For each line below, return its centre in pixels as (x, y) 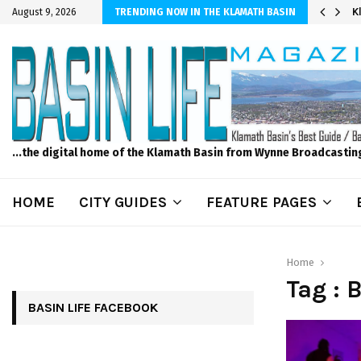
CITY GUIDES (123, 202)
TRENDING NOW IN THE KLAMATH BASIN (205, 12)
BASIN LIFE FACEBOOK (93, 307)
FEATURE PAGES (261, 202)
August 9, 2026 (44, 12)
